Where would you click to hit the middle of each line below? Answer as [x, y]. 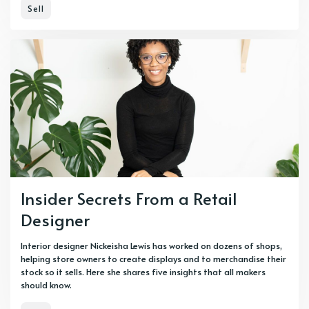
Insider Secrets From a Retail [129, 198]
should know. [46, 285]
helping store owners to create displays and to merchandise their [153, 258]
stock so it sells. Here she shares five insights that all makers [143, 271]
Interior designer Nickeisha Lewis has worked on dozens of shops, [151, 245]
